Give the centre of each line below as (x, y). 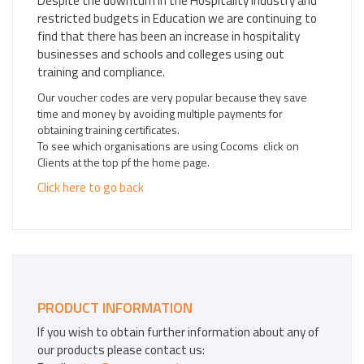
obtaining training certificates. (108, 130)
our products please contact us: (121, 350)
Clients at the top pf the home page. (123, 162)
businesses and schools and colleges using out (161, 54)
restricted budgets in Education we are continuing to (177, 18)
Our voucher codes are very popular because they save (172, 97)
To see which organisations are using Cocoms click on (168, 146)
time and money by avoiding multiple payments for (160, 113)
